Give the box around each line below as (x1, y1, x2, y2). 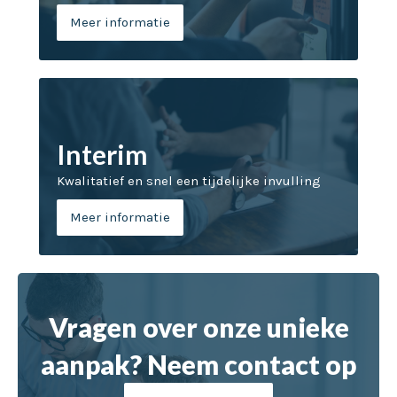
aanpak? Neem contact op (41, 347, 356, 380)
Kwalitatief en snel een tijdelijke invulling (57, 172, 321, 189)
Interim (57, 137, 148, 170)
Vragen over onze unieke (48, 310, 349, 343)
